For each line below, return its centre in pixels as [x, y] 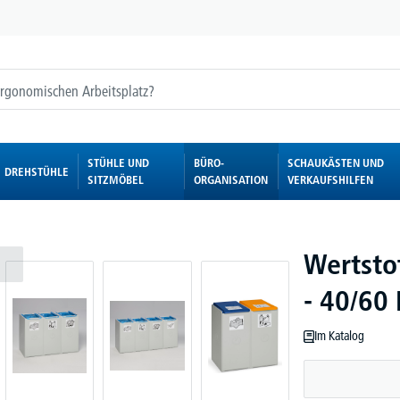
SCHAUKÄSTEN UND [336, 162]
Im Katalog [340, 336]
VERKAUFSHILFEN [331, 179]
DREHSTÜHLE [36, 171]
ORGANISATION [230, 179]
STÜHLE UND [118, 162]
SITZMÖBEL [115, 179]
